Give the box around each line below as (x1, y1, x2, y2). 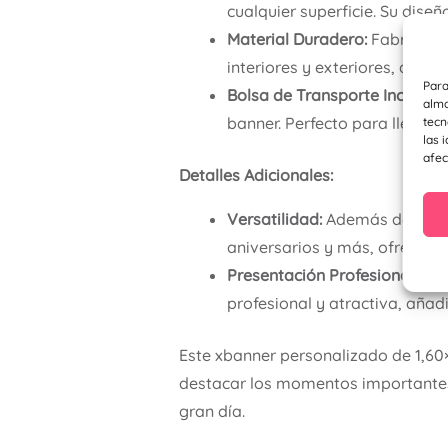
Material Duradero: (226, 28, 367, 49)
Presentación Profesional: (226, 264, 417, 285)
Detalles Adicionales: (178, 164, 333, 185)
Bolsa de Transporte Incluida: (226, 84, 444, 105)
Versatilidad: (226, 208, 322, 229)
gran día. (178, 400, 245, 421)
